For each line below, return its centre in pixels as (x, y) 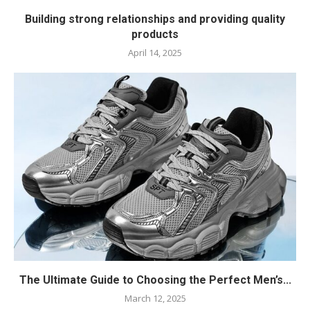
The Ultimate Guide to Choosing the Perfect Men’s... (155, 280)
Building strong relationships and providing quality (155, 19)
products (155, 34)
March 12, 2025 (155, 298)
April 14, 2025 (155, 52)
